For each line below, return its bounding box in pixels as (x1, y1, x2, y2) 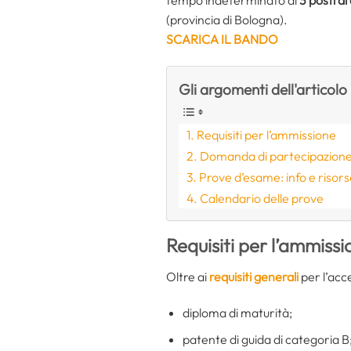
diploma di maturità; (182, 304, 292, 320)
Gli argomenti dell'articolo (179, 79, 347, 99)
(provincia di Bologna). (166, 11, 288, 27)
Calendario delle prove (200, 190, 324, 206)
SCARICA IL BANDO (166, 31, 278, 47)
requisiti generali (207, 268, 299, 284)
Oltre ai (166, 268, 207, 284)
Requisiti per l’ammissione (197, 126, 337, 143)
